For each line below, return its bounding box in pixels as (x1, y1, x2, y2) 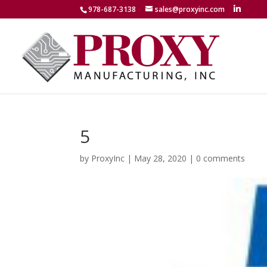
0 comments (196, 153, 246, 164)
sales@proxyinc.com (155, 4, 225, 14)
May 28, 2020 (134, 153, 187, 164)
